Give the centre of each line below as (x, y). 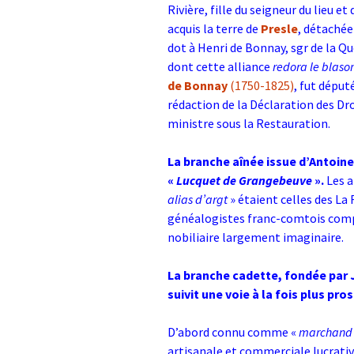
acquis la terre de (214, 28)
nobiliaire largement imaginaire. (256, 237)
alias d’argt (198, 199)
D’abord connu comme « (233, 332)
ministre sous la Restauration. (249, 123)
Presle (279, 28)
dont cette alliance (220, 66)
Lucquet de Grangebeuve (244, 180)
